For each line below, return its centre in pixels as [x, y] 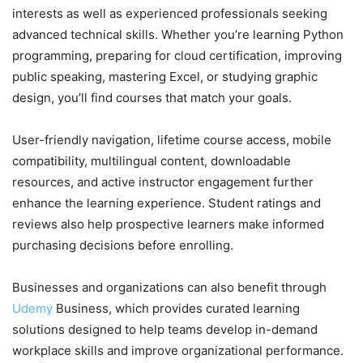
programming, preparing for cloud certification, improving [177, 56]
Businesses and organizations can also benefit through [169, 288]
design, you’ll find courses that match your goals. [152, 98]
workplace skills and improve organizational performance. [178, 351]
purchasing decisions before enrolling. [123, 246]
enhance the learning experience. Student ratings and [167, 203]
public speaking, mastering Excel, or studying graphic [165, 77]
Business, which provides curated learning [178, 309]
